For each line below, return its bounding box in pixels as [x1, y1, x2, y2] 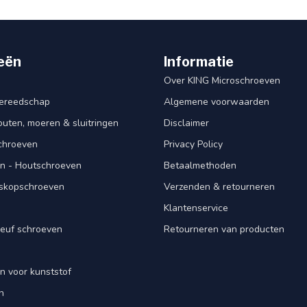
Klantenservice [164, 201, 228, 214]
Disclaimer [164, 116, 209, 130]
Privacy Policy [164, 137, 223, 151]
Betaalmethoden [164, 158, 236, 172]
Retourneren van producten [164, 222, 284, 236]
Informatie [164, 53, 234, 70]
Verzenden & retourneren [164, 180, 275, 193]
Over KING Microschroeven [164, 73, 280, 87]
